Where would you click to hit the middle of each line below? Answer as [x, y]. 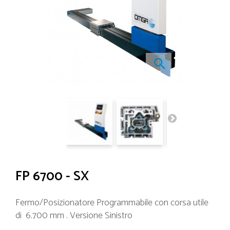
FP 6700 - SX [52, 176]
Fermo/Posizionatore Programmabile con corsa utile [112, 203]
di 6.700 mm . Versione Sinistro [74, 215]
